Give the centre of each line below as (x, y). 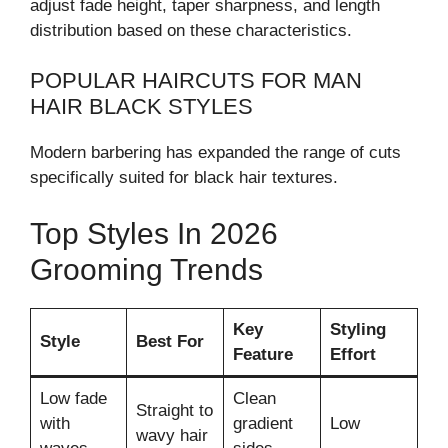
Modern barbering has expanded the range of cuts (215, 153)
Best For (169, 341)
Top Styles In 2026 (154, 233)
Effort (352, 354)
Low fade (73, 398)
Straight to (174, 410)
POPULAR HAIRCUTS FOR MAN (196, 81)
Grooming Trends (146, 269)
